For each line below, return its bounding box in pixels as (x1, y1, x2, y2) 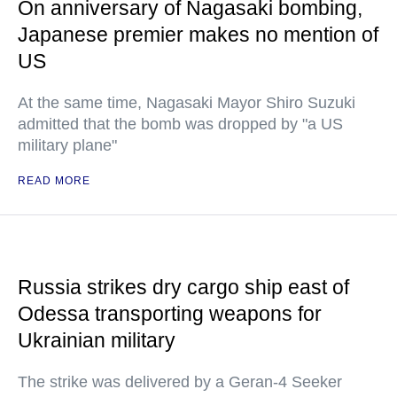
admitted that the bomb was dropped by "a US (18, 115, 343, 133)
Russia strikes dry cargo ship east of (18, 276, 349, 299)
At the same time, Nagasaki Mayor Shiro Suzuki (18, 94, 355, 112)
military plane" (18, 136, 117, 154)
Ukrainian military (18, 329, 175, 352)
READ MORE (18, 175, 90, 187)
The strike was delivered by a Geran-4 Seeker (18, 373, 342, 391)
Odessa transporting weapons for (18, 302, 322, 325)
